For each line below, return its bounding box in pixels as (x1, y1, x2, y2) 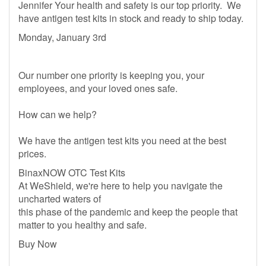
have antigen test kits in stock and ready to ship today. (18, 11, 243, 25)
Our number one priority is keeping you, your (18, 68, 204, 82)
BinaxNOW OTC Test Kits (18, 166, 125, 179)
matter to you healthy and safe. (18, 218, 147, 232)
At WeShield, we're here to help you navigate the (18, 179, 223, 192)
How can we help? (18, 107, 99, 121)
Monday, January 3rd (18, 30, 106, 44)
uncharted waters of (18, 192, 101, 205)
